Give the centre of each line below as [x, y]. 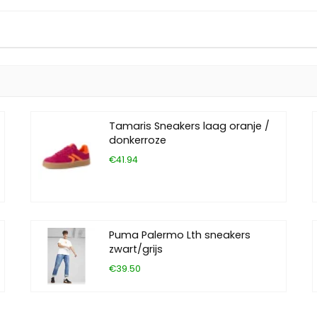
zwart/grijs [136, 249]
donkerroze [138, 140]
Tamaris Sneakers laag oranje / [190, 126]
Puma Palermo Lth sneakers [180, 235]
